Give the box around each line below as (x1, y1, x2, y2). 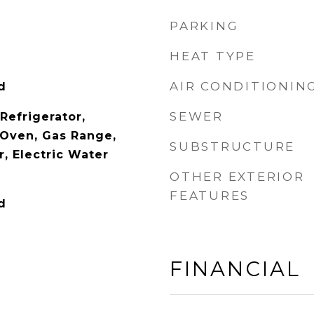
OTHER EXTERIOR (170, 170, 305, 184)
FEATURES (170, 189, 250, 203)
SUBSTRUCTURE (170, 139, 295, 153)
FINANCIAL (170, 257, 301, 281)
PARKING (170, 19, 239, 33)
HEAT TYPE (170, 49, 256, 63)
